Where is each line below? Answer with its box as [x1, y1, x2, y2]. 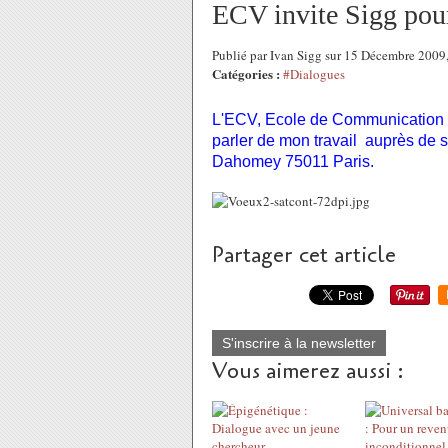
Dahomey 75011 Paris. [212, 153, 374, 170]
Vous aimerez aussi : [212, 356, 404, 386]
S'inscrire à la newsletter [222, 335, 376, 351]
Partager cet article [212, 240, 396, 270]
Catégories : [212, 64, 280, 83]
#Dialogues [283, 65, 345, 83]
